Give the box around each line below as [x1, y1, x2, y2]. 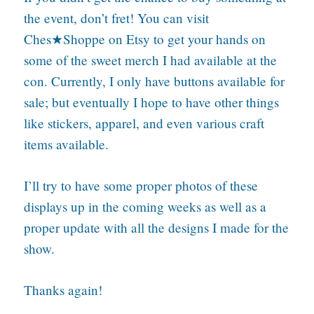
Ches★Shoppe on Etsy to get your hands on [23, 29, 266, 48]
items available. [23, 135, 109, 153]
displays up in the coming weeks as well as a [23, 197, 266, 215]
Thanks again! [23, 280, 102, 299]
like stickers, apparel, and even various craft [23, 114, 264, 132]
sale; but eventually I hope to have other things [23, 93, 279, 111]
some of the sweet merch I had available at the [23, 50, 277, 69]
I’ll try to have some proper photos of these [23, 176, 258, 194]
